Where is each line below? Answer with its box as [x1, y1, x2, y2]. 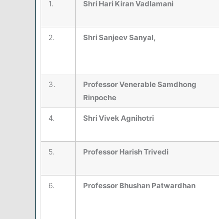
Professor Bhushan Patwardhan [83, 181, 196, 191]
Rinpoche [83, 93, 116, 103]
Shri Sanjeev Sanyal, [83, 33, 156, 43]
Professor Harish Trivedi [83, 147, 169, 157]
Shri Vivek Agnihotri [83, 113, 154, 123]
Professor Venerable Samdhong [83, 80, 197, 89]
